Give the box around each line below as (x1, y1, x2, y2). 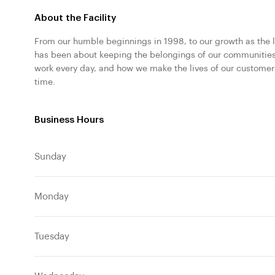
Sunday (34, 152, 66, 161)
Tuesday (34, 231, 69, 241)
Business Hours (34, 115, 104, 125)
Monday (34, 192, 69, 201)
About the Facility (34, 14, 116, 23)
